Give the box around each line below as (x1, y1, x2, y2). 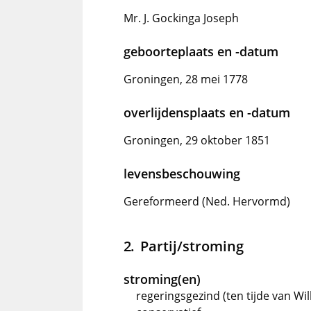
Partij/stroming (140, 236, 244, 256)
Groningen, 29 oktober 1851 (124, 133, 270, 149)
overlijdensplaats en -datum (124, 104, 290, 121)
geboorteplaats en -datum (124, 43, 278, 60)
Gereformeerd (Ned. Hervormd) (124, 194, 290, 210)
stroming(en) (124, 271, 201, 288)
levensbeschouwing (124, 165, 240, 183)
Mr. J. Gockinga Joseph (124, 10, 239, 26)
